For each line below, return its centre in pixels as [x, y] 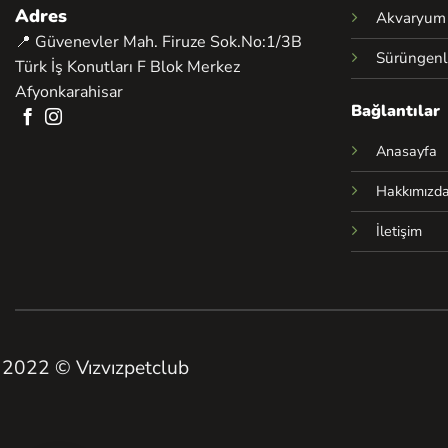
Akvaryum [410, 17]
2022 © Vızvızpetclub [95, 367]
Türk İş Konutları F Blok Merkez [127, 66]
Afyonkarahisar [69, 91]
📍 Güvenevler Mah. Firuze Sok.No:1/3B [158, 41]
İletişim [398, 231]
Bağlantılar [395, 111]
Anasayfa [406, 151]
